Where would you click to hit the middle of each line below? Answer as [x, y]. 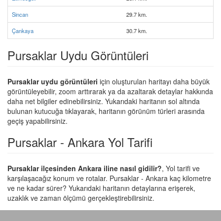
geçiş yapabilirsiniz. [37, 121]
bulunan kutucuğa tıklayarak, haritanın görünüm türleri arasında [106, 111]
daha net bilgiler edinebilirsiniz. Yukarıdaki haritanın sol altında [104, 101]
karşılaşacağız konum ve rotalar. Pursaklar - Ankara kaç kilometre [109, 178]
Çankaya [23, 31]
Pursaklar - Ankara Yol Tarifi [80, 142]
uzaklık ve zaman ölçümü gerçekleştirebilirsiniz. [81, 198]
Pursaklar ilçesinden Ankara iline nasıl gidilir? [85, 168]
